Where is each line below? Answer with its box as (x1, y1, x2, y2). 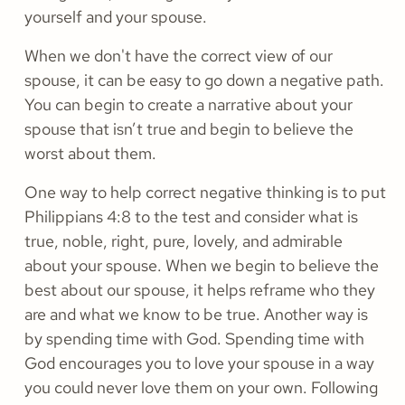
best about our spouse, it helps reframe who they (24, 279, 375, 301)
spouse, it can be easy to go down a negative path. (24, 70, 384, 91)
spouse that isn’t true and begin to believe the (24, 118, 353, 140)
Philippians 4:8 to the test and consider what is (24, 206, 358, 228)
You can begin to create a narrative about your (24, 94, 353, 116)
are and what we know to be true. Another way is (24, 304, 368, 325)
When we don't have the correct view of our (24, 45, 333, 67)
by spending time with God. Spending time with (24, 328, 364, 350)
